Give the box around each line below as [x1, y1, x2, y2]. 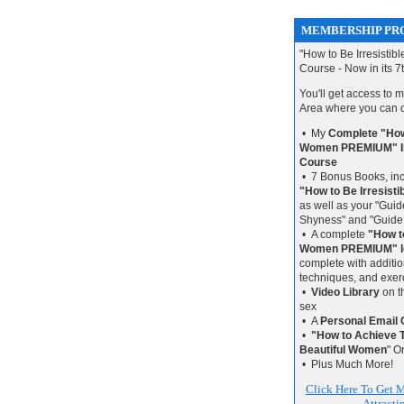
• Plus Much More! [299, 358, 393, 371]
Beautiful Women [299, 344, 387, 356]
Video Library [311, 286, 380, 298]
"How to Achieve [311, 329, 397, 342]
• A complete [299, 228, 368, 241]
